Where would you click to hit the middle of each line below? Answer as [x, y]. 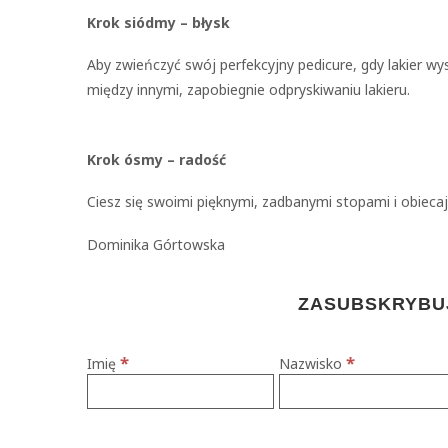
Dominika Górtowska [156, 244]
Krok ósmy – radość [156, 159]
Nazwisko [313, 363]
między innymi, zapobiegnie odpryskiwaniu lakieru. [248, 89]
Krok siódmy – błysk [158, 22]
